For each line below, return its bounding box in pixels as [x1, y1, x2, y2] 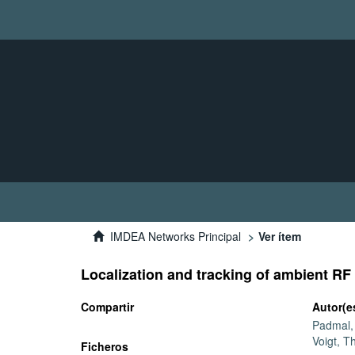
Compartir [81, 299, 134, 315]
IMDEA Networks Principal [110, 228, 241, 244]
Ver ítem [258, 228, 301, 244]
